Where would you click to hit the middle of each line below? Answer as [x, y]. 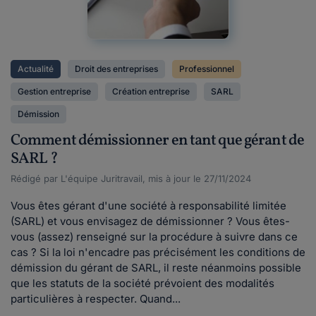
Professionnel [207, 69]
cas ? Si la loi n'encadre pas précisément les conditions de [158, 252]
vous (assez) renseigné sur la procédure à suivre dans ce [154, 237]
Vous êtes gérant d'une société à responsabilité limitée [148, 206]
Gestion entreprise [54, 91]
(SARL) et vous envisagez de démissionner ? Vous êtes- [150, 221]
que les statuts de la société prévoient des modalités [142, 283]
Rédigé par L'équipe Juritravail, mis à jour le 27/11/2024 [131, 178]
